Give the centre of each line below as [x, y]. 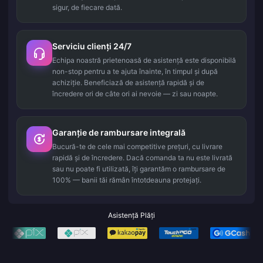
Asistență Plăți [131, 215]
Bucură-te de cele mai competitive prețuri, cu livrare [137, 147]
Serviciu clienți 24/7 [92, 46]
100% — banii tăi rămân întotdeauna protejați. [127, 180]
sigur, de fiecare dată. [87, 8]
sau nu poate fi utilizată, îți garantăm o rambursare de [139, 169]
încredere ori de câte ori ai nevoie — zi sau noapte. [135, 94]
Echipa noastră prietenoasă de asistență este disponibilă [144, 60]
